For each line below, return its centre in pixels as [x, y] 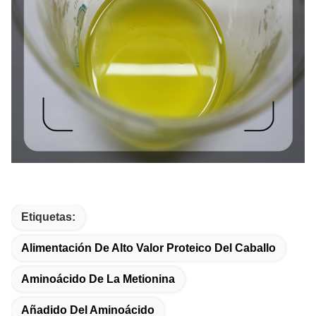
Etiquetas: [48, 217]
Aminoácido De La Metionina [98, 279]
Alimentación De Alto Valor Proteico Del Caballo [148, 248]
